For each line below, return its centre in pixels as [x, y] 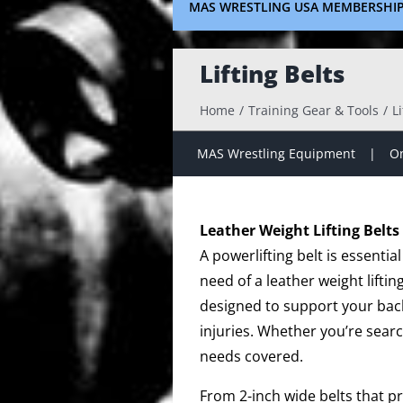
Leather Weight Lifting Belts [300, 230]
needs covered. [251, 356]
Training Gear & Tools [313, 110]
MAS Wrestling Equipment [276, 153]
